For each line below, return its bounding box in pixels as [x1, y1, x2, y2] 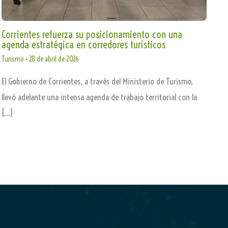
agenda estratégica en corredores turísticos [1, 38, 165, 51]
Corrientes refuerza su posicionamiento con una [1, 28, 182, 41]
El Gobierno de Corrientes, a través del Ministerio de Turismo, [1, 76, 193, 87]
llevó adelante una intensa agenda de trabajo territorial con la [1, 92, 197, 103]
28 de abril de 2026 [28, 54, 79, 64]
